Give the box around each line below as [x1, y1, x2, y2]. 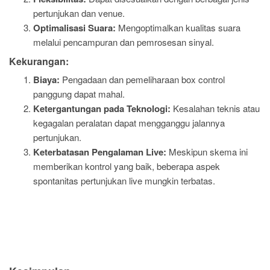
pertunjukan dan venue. [33, 6, 125, 19]
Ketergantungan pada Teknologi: [33, 102, 171, 115]
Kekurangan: [9, 54, 69, 68]
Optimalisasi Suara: [33, 20, 116, 34]
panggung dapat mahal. [33, 87, 125, 100]
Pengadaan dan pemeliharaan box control [60, 73, 225, 86]
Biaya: [33, 73, 60, 86]
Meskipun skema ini [166, 145, 248, 158]
